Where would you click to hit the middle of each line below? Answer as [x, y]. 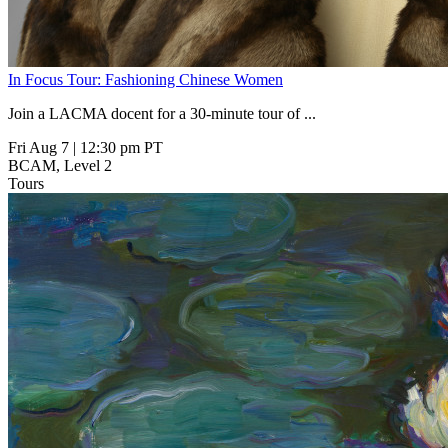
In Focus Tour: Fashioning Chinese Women [145, 79]
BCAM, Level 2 [60, 165]
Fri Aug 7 [38, 147]
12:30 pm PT [121, 147]
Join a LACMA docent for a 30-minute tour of [156, 113]
